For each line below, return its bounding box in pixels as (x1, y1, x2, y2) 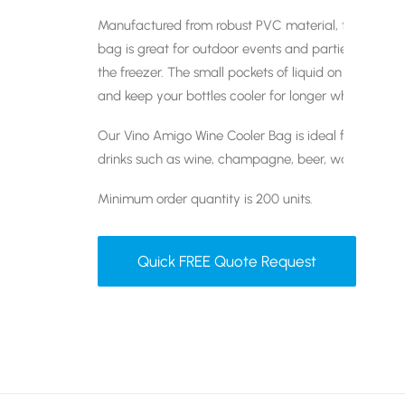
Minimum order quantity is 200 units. (98, 191, 313, 207)
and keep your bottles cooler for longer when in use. (98, 88, 402, 104)
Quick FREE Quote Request (137, 251, 316, 270)
